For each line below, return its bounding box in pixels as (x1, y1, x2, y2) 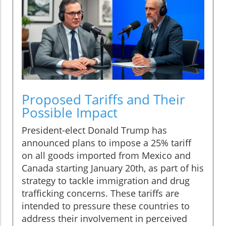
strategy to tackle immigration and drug (22, 175, 190, 187)
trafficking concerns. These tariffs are (22, 187, 179, 200)
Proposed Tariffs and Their (22, 90, 185, 109)
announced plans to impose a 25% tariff (22, 137, 191, 149)
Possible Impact (22, 103, 118, 122)
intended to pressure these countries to (22, 200, 190, 212)
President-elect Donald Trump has (22, 124, 167, 137)
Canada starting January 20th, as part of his (22, 162, 204, 175)
